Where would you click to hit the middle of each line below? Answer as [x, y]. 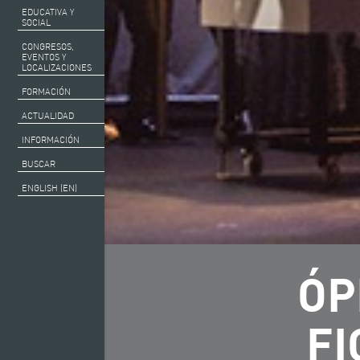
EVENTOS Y [44, 57]
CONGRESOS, [48, 47]
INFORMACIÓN [51, 140]
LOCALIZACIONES [57, 68]
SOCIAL [36, 23]
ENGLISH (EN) [49, 188]
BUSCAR [39, 164]
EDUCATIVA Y [48, 12]
